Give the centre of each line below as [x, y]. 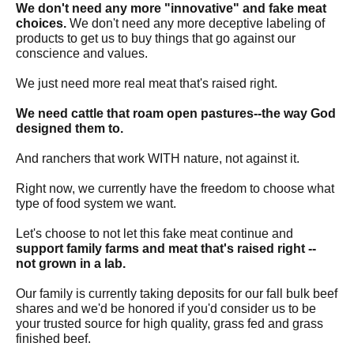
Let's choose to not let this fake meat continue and [154, 233]
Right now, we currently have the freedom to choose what [175, 188]
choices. [41, 23]
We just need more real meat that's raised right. [147, 83]
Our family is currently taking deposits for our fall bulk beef [177, 294]
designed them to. [70, 128]
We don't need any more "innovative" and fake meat [171, 8]
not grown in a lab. [72, 264]
